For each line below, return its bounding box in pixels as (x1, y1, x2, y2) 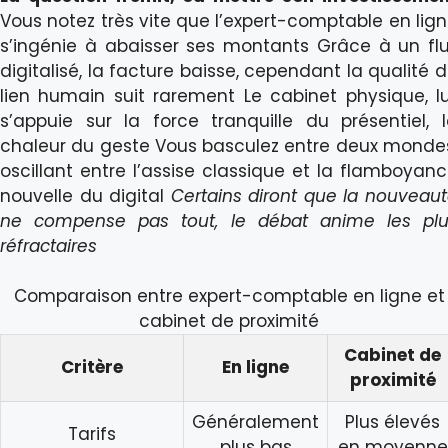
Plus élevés (345, 410, 440, 435)
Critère (61, 355, 123, 380)
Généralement (192, 410, 319, 435)
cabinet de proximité (139, 309, 319, 334)
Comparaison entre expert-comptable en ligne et (13, 284, 445, 309)
